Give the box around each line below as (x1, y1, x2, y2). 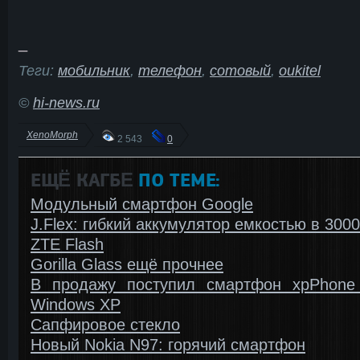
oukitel (279, 61, 321, 79)
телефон (138, 61, 202, 79)
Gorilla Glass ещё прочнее (31, 254, 223, 273)
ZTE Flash (31, 234, 104, 253)
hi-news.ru (33, 93, 100, 111)
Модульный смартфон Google (31, 194, 253, 213)
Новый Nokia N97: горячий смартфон (31, 334, 305, 354)
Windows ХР (31, 294, 121, 313)
